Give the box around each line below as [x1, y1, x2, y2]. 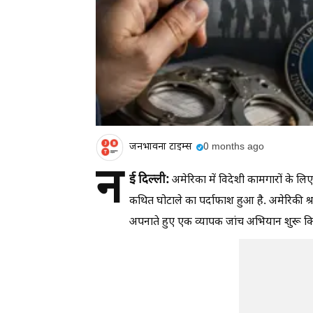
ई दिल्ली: [129, 172, 169, 188]
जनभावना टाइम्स [129, 140, 192, 154]
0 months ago [203, 140, 264, 154]
